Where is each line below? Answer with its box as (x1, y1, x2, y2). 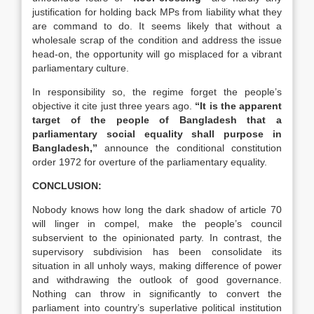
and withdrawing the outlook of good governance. (32, 274, 282, 285)
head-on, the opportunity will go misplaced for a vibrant (32, 48, 282, 60)
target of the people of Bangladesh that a (32, 114, 282, 125)
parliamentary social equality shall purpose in (32, 128, 282, 139)
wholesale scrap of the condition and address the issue (32, 34, 282, 46)
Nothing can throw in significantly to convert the (32, 288, 282, 299)
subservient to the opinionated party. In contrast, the (32, 232, 282, 243)
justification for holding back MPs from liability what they (32, 6, 282, 18)
